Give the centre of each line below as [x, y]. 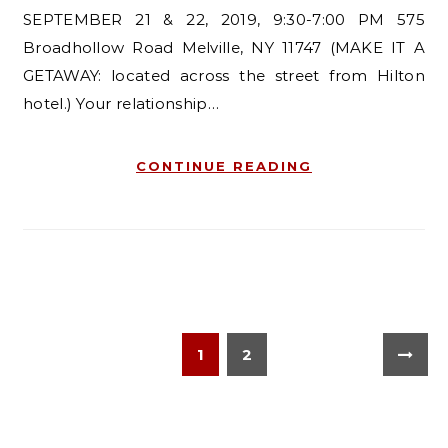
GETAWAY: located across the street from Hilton [224, 75]
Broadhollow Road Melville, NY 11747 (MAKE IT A [224, 47]
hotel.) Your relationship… [121, 103]
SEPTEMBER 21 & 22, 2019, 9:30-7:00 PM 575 [224, 19]
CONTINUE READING [224, 165]
